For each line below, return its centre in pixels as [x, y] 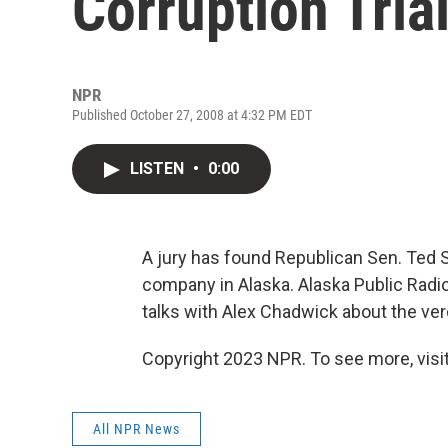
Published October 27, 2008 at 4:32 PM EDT [192, 115]
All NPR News [136, 429]
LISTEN [159, 168]
